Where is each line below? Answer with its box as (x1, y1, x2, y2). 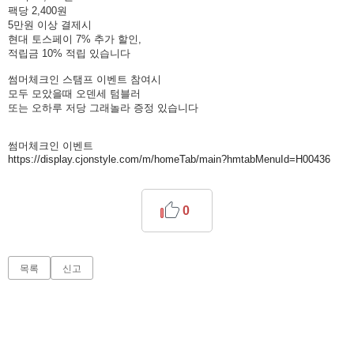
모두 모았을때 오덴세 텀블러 (8, 88, 141, 100)
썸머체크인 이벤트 (8, 140, 93, 153)
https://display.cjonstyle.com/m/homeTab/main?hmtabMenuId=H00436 (8, 153, 330, 166)
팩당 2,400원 (8, 5, 67, 17)
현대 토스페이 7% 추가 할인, (8, 33, 141, 46)
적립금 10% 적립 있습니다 (8, 47, 130, 60)
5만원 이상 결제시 (8, 19, 92, 32)
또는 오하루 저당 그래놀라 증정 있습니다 (8, 102, 198, 115)
